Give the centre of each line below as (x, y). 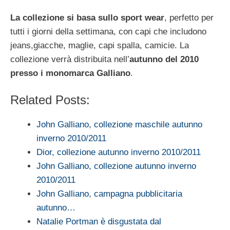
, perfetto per (189, 17)
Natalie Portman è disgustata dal (99, 222)
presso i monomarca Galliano (70, 73)
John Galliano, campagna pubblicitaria (109, 194)
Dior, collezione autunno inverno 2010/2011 (119, 152)
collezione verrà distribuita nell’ (70, 59)
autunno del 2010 (164, 59)
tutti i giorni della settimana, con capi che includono (108, 31)
